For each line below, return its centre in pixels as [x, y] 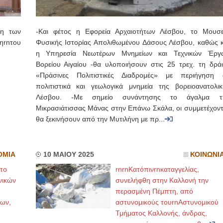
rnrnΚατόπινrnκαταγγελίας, [157, 169]
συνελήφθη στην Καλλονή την [162, 180]
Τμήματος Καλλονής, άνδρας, [161, 213]
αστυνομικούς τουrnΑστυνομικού [167, 202]
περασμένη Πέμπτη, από [154, 191]
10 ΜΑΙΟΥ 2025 [68, 155]
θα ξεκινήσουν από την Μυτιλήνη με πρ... [100, 119]
